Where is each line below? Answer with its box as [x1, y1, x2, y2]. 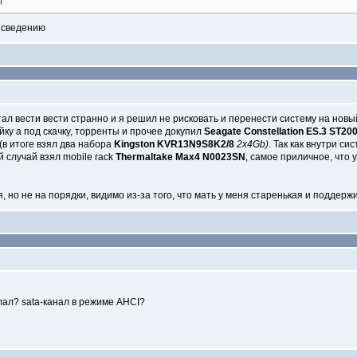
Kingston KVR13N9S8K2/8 [114, 139, 234, 150]
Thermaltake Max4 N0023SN [116, 151, 245, 163]
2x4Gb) [237, 139, 269, 150]
